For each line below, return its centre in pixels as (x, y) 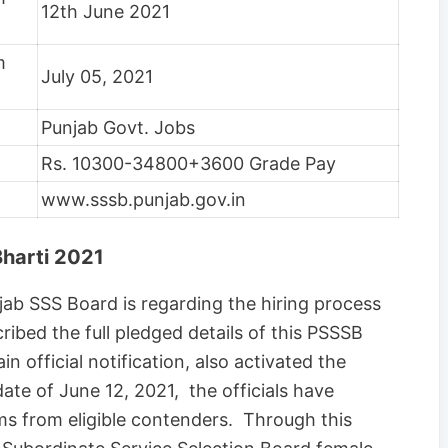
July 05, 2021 (97, 76)
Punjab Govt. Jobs (118, 127)
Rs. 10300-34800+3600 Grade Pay (188, 163)
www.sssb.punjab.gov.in (143, 199)
